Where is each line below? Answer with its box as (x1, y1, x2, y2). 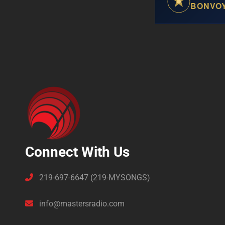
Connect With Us (25, 143, 130, 160)
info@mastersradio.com (37, 199, 125, 209)
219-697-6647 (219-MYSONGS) (37, 173, 150, 183)
